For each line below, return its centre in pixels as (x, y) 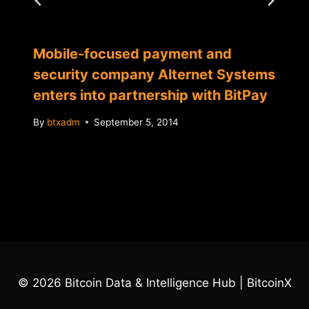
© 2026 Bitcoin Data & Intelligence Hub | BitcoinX (154, 283)
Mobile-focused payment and (132, 54)
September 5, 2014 (137, 122)
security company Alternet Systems (154, 75)
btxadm (64, 122)
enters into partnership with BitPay (150, 96)
